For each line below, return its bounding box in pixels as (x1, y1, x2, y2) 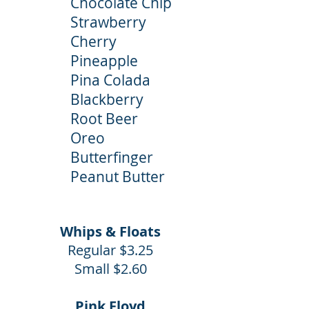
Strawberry (70, 12, 146, 32)
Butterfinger (70, 148, 153, 167)
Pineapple (70, 51, 141, 70)
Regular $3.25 (68, 241, 153, 259)
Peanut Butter (70, 167, 165, 186)
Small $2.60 (74, 259, 147, 278)
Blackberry (70, 90, 143, 109)
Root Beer (70, 109, 138, 128)
